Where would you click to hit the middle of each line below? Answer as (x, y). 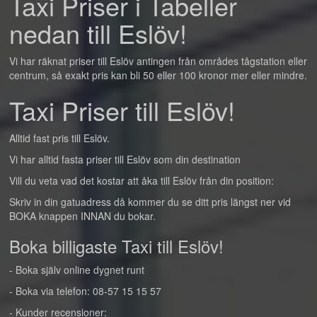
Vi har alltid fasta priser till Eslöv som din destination (125, 159)
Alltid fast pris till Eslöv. (59, 138)
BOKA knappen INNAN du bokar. (82, 216)
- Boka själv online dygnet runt (77, 270)
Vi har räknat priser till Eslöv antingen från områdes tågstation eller (158, 61)
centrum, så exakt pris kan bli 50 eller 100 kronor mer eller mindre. (158, 75)
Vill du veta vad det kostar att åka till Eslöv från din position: (142, 180)
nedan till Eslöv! (98, 33)
